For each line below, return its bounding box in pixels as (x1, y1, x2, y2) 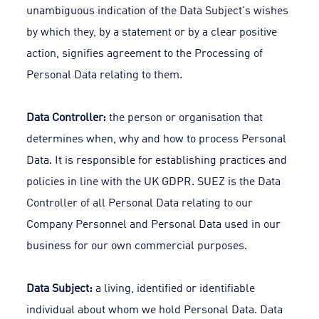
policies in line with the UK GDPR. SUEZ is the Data (26, 172, 281, 188)
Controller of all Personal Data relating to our (26, 194, 253, 209)
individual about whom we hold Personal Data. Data (26, 300, 283, 316)
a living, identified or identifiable (93, 279, 256, 295)
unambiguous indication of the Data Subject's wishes (26, 1, 289, 17)
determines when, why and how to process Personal (26, 130, 287, 145)
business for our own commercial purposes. (26, 236, 248, 252)
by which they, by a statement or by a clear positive (26, 23, 278, 38)
